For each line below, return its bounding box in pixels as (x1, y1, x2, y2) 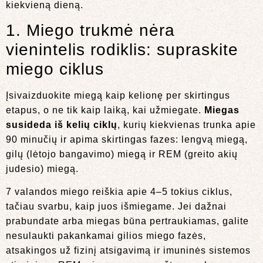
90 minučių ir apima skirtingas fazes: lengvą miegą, (6, 134, 248, 145)
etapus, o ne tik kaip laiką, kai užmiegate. (6, 105, 204, 116)
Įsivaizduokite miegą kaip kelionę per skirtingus (6, 90, 230, 101)
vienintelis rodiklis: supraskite (6, 41, 238, 59)
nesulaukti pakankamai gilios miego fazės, (6, 231, 206, 241)
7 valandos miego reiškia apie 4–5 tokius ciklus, (6, 187, 232, 197)
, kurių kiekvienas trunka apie (117, 120, 256, 130)
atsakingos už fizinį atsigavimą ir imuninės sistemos (6, 245, 251, 256)
